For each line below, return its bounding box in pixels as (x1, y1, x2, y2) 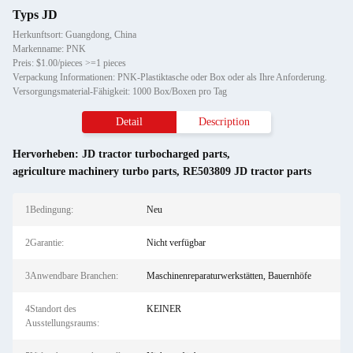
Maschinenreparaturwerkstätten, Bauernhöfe (146, 270, 311, 281)
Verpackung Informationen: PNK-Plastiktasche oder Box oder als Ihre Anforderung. (13, 72, 327, 83)
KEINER (146, 303, 181, 314)
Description (198, 116, 250, 128)
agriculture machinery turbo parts (13, 165, 176, 177)
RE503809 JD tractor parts (183, 165, 311, 177)
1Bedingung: (25, 204, 73, 215)
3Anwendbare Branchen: (25, 270, 118, 281)
